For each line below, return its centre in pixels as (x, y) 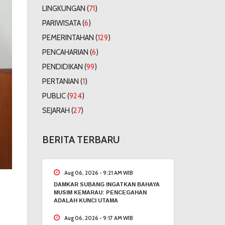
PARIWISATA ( (63, 23)
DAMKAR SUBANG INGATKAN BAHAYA (106, 184)
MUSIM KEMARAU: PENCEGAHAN (100, 192)
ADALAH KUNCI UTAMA (86, 200)
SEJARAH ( (58, 110)
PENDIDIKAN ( (64, 67)
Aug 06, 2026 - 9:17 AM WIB (97, 218)
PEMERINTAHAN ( (70, 37)
